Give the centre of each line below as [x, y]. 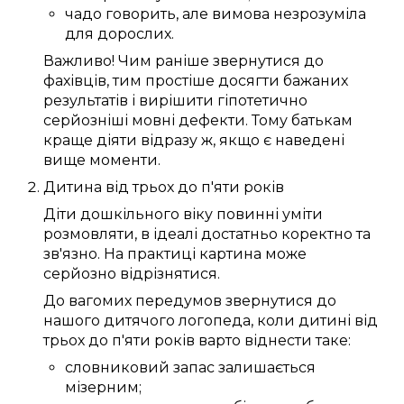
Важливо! [79, 61]
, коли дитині [303, 321]
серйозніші [86, 121]
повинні [248, 215]
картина [230, 254]
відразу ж [177, 141]
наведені [310, 141]
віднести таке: [296, 341]
